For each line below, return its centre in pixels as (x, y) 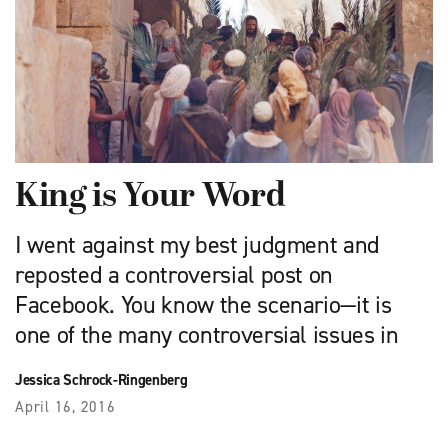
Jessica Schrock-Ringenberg (101, 380)
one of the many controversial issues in (207, 335)
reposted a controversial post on (174, 275)
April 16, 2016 (65, 407)
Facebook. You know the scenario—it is (203, 305)
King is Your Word (150, 198)
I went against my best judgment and (198, 245)
